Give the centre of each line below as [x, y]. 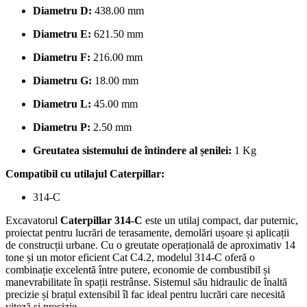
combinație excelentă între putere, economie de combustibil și [138, 270]
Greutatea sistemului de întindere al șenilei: [132, 151]
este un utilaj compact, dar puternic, [220, 221]
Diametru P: [62, 127]
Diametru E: [62, 34]
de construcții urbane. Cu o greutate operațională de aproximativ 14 [150, 245]
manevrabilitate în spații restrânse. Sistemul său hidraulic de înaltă [146, 282]
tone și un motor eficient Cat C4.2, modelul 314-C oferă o [130, 258]
